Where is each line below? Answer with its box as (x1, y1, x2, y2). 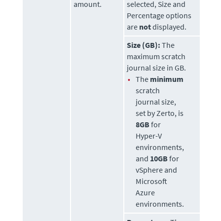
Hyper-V (136, 131, 162, 141)
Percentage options (127, 10, 192, 21)
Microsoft (136, 176, 168, 186)
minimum (150, 74, 184, 84)
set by (136, 108, 157, 118)
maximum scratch (127, 51, 186, 62)
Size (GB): (127, 40, 161, 50)
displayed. (151, 22, 187, 32)
